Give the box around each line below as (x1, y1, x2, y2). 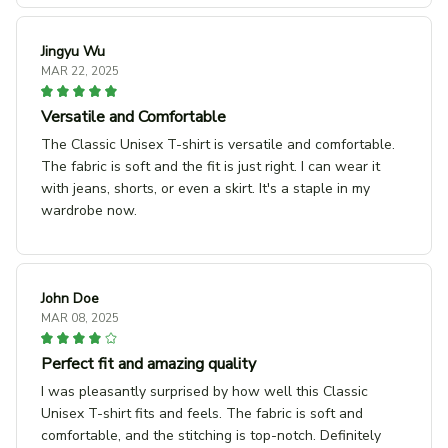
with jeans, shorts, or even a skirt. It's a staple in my (41, 179, 370, 199)
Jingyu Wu (41, 42, 105, 62)
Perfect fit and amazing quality (41, 353, 256, 376)
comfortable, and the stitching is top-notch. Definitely (41, 426, 381, 446)
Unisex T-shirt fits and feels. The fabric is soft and (41, 404, 363, 424)
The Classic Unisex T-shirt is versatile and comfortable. (41, 135, 395, 155)
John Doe (41, 289, 99, 309)
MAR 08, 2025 (41, 310, 119, 327)
